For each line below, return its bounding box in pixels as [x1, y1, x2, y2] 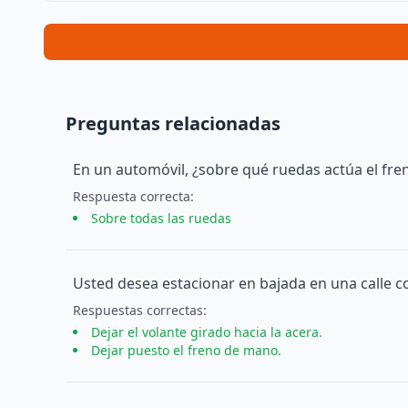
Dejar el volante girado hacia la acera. [91, 323, 322, 341]
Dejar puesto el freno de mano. [91, 342, 281, 359]
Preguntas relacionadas [66, 111, 280, 136]
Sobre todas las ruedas [91, 209, 231, 227]
